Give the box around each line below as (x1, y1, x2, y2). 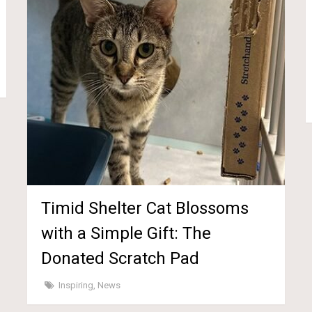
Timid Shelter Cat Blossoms (41, 198, 249, 218)
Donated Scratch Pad (41, 248, 200, 268)
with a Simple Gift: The (41, 223, 212, 243)
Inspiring (58, 279, 94, 290)
